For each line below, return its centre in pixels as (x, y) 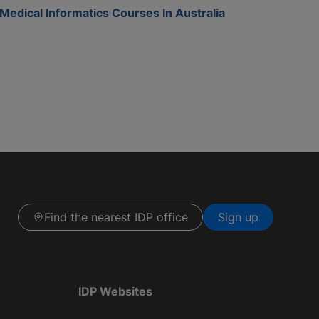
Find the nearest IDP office (116, 218)
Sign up (238, 218)
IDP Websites (115, 291)
